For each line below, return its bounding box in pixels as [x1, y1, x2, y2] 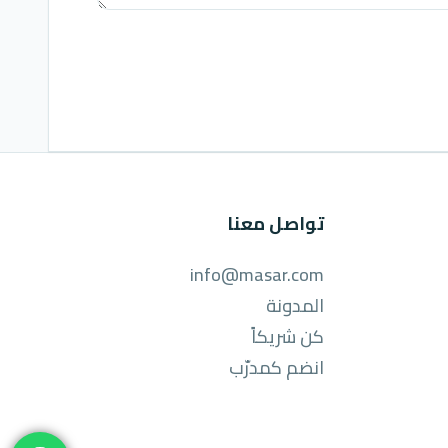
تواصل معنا [227, 206, 324, 240]
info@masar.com [190, 257, 324, 291]
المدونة [266, 288, 324, 322]
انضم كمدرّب [229, 350, 324, 384]
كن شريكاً [251, 319, 324, 353]
